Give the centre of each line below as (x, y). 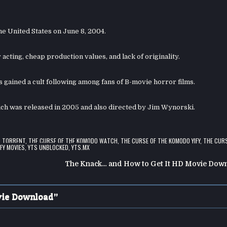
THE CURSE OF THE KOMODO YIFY (160, 140)
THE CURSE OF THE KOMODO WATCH (73, 140)
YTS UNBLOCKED (48, 147)
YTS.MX (81, 147)
